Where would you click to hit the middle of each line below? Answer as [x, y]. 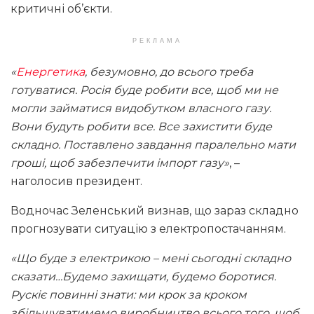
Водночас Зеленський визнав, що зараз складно [155, 211]
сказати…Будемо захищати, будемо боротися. [143, 277]
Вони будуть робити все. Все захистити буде [141, 127]
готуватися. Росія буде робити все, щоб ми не [144, 90]
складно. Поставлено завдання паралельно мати [153, 145]
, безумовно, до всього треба [169, 72]
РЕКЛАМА [157, 41]
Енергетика [50, 72]
